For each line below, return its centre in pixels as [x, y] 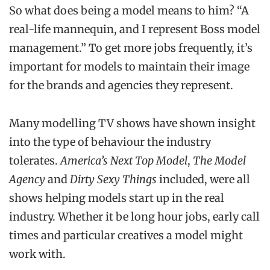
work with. [37, 254]
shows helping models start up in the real [117, 198]
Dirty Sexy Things [113, 179]
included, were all [203, 179]
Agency [27, 179]
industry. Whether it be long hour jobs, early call [134, 217]
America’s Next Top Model [124, 161]
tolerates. [35, 161]
